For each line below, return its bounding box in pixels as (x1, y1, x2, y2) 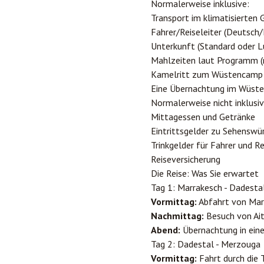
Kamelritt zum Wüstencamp (151, 68, 263, 80)
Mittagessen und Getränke (151, 111, 255, 123)
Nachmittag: (151, 210, 204, 222)
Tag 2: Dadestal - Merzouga (151, 238, 260, 250)
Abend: (151, 224, 180, 236)
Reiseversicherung (151, 153, 220, 165)
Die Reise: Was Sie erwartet (151, 167, 259, 179)
